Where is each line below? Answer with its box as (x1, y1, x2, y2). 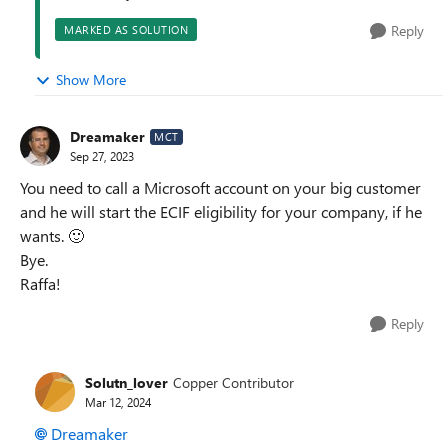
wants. (20, 224, 68, 246)
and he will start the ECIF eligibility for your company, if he (20, 200, 422, 222)
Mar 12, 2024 (85, 394, 151, 410)
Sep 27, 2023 (70, 148, 134, 164)
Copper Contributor (173, 373, 294, 392)
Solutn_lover (85, 373, 168, 392)
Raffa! (20, 272, 61, 294)
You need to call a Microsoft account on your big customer (20, 176, 421, 198)
